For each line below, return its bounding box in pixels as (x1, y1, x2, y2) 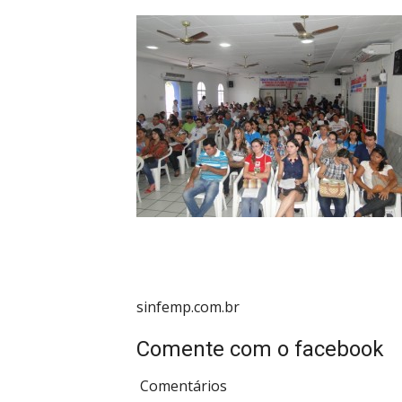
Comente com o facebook (136, 336, 384, 363)
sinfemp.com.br (136, 297, 240, 318)
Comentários (136, 376, 227, 397)
